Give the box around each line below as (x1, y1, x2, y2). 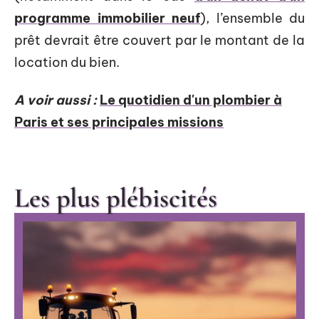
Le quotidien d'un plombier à (100, 92, 282, 109)
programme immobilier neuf (14, 9, 200, 26)
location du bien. (14, 53, 120, 70)
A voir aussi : (14, 92, 97, 109)
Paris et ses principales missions (14, 114, 224, 131)
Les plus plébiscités (14, 182, 217, 215)
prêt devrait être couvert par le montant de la (14, 31, 305, 48)
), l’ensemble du (200, 9, 305, 26)
